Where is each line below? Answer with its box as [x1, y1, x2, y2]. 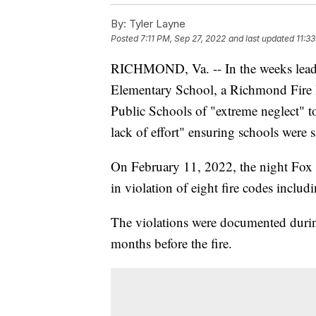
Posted [111, 33, 140, 44]
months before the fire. [111, 233, 232, 252]
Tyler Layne [126, 16, 186, 30]
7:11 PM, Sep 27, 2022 [140, 33, 226, 44]
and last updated [229, 33, 294, 44]
